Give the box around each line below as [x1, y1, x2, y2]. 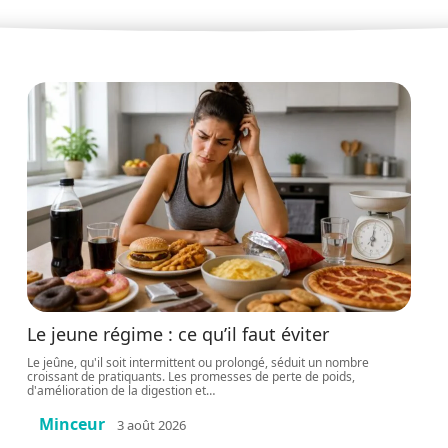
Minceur [39, 413, 106, 435]
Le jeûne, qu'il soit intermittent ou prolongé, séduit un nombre [27, 354, 370, 371]
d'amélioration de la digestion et [27, 382, 207, 399]
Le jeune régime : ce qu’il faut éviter [27, 322, 330, 346]
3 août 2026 [117, 415, 187, 434]
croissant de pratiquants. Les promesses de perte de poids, [27, 368, 356, 385]
